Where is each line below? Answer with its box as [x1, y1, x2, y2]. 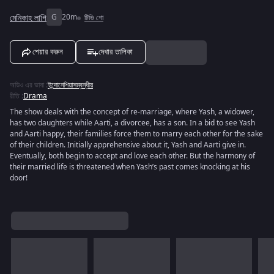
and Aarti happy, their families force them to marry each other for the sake [10, 128, 263, 139]
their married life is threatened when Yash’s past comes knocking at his [10, 161, 250, 172]
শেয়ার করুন [32, 47, 63, 56]
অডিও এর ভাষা [10, 80, 44, 91]
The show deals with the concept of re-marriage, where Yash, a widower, [10, 106, 254, 117]
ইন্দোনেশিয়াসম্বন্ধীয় [48, 80, 93, 91]
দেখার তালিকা [98, 47, 133, 56]
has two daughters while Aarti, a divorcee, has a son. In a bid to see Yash [10, 117, 255, 128]
